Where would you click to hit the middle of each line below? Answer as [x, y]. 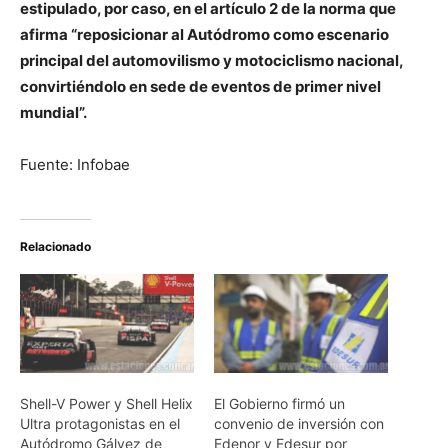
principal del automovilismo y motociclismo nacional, [211, 60]
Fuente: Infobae [75, 164]
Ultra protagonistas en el [100, 424]
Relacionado [55, 246]
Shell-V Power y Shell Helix [106, 404]
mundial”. [53, 112]
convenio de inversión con [299, 424]
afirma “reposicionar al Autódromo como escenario [204, 34]
